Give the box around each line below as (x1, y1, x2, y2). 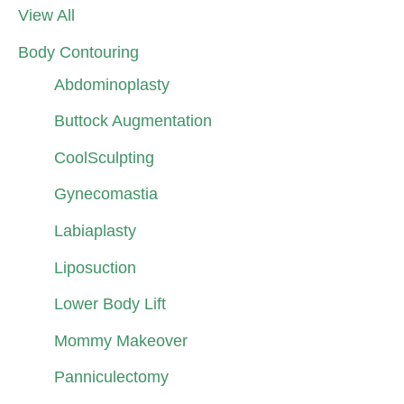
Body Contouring (18, 41, 139, 61)
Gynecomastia (54, 184, 158, 204)
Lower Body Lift (54, 294, 166, 314)
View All (18, 5, 75, 25)
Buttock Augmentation (54, 111, 212, 131)
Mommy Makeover (54, 330, 188, 350)
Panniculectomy (54, 367, 169, 387)
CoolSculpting (54, 147, 154, 167)
